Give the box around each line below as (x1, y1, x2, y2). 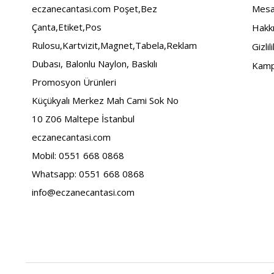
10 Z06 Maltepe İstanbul (32, 113, 135, 125)
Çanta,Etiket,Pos (32, 21, 102, 34)
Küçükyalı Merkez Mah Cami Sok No (32, 94, 179, 107)
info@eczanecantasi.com (32, 186, 135, 199)
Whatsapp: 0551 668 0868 (32, 168, 144, 180)
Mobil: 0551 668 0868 (32, 149, 124, 162)
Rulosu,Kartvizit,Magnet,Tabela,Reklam (32, 39, 197, 52)
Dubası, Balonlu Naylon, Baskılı (32, 57, 157, 70)
